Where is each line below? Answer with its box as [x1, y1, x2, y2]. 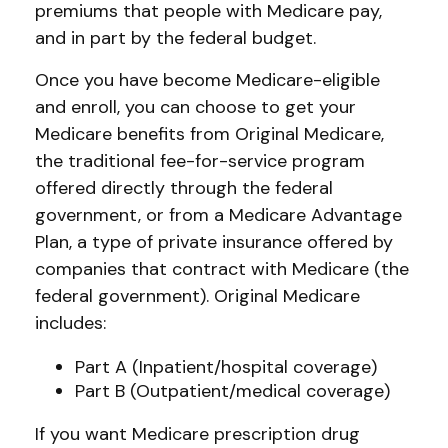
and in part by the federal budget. [35, 26, 316, 50]
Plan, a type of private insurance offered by [35, 230, 393, 254]
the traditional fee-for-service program [35, 149, 365, 173]
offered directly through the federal [35, 176, 333, 200]
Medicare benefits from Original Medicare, [35, 122, 384, 146]
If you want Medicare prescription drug [35, 422, 360, 446]
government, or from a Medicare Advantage [35, 203, 402, 227]
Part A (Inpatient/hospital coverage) [75, 355, 377, 379]
